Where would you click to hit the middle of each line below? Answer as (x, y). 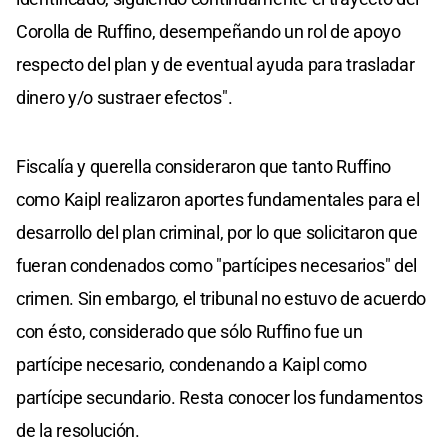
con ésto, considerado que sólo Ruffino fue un (189, 332)
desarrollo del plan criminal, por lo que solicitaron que (217, 233)
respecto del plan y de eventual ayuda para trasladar (215, 65)
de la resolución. (78, 431)
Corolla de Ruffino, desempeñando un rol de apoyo (208, 32)
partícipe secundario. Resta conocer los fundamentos (219, 398)
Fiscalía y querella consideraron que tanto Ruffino (204, 167)
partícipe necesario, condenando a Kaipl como (191, 365)
